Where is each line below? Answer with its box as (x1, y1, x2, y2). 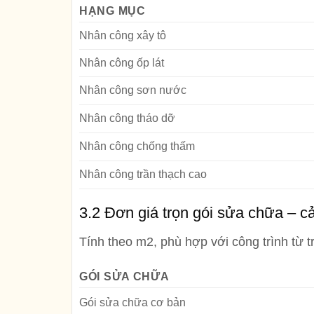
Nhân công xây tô (79, 29, 166, 42)
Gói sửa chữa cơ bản (79, 296, 186, 309)
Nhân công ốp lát (79, 57, 164, 69)
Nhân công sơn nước (79, 84, 186, 97)
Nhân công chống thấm (79, 140, 195, 153)
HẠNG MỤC (79, 5, 146, 18)
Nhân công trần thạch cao (79, 168, 207, 181)
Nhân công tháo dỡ (79, 112, 175, 125)
